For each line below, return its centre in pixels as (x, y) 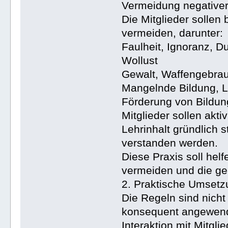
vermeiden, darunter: (173, 33)
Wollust (140, 61)
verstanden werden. (170, 143)
